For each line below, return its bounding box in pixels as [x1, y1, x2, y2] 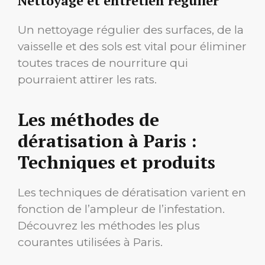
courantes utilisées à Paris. [18, 235, 163, 249]
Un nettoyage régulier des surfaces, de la [18, 23, 244, 37]
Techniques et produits [18, 150, 215, 174]
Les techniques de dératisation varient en [18, 185, 246, 199]
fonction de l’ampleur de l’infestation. [18, 202, 225, 216]
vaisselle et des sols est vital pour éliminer [18, 40, 247, 54]
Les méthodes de [18, 107, 159, 131]
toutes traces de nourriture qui [18, 56, 188, 70]
